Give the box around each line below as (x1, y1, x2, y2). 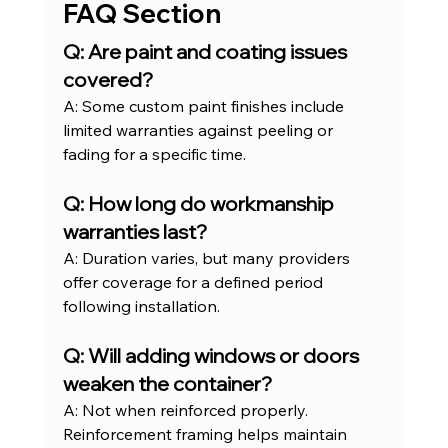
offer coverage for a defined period (62, 272, 327, 293)
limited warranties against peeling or (62, 120, 337, 141)
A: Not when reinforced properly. (62, 400, 312, 421)
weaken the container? (62, 371, 272, 397)
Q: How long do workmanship (62, 191, 338, 217)
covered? (62, 67, 153, 93)
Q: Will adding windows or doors (62, 343, 363, 369)
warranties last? (62, 219, 207, 245)
